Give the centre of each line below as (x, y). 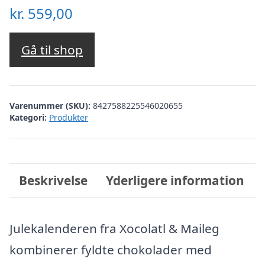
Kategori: (28, 117)
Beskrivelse (53, 180)
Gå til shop (52, 50)
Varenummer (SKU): (51, 105)
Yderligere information (175, 180)
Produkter (69, 117)
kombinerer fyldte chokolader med (111, 250)
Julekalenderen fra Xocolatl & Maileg (114, 228)
